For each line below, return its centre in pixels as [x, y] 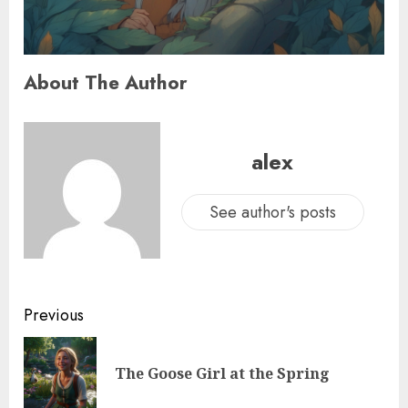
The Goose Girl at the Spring [222, 373]
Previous [54, 315]
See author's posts [272, 213]
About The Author [106, 82]
